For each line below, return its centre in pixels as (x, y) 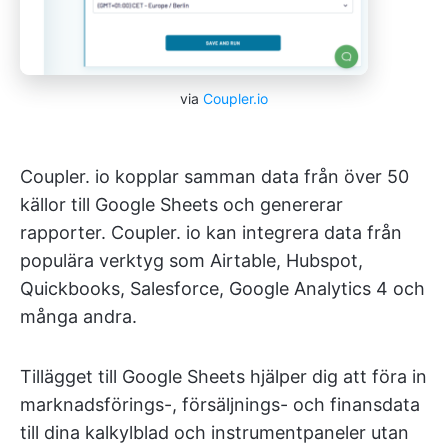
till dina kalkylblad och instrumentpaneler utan (214, 433)
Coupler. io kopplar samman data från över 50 (214, 177)
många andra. (78, 317)
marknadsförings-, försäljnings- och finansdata (220, 405)
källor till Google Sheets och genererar (181, 205)
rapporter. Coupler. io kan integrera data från (211, 233)
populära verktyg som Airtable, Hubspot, (191, 261)
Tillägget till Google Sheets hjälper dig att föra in (223, 377)
